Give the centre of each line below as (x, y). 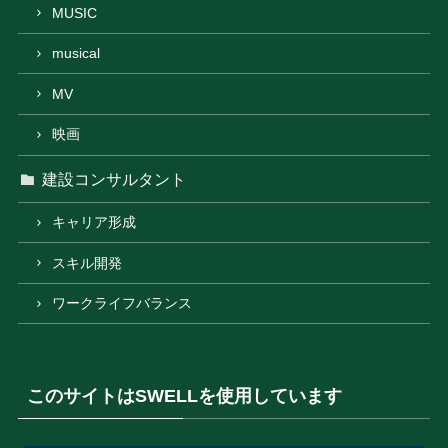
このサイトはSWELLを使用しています (184, 395)
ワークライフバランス (122, 304)
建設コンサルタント (114, 178)
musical (76, 54)
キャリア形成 (94, 223)
